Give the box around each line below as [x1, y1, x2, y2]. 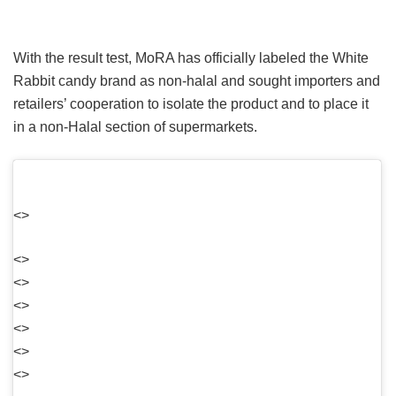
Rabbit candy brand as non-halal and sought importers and [13, 72, 380, 88]
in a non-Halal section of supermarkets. [13, 118, 257, 134]
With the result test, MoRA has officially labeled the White [13, 49, 369, 65]
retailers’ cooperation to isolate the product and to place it [13, 95, 369, 111]
